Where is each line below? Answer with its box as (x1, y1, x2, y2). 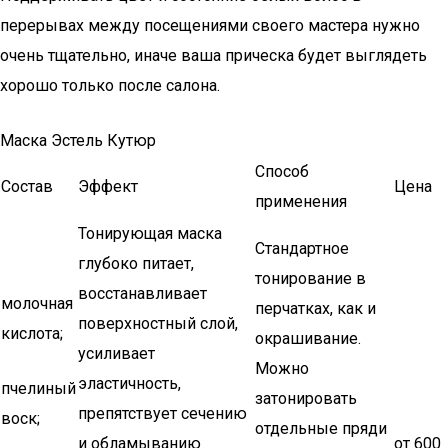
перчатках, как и (255, 299, 376, 318)
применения (255, 192, 347, 211)
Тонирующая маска (78, 224, 222, 243)
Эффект (78, 177, 138, 196)
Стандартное (255, 239, 349, 258)
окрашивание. (255, 329, 361, 348)
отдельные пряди (255, 419, 387, 438)
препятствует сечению (78, 404, 247, 423)
